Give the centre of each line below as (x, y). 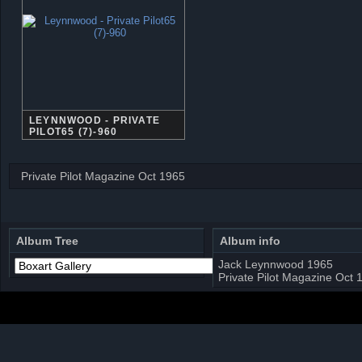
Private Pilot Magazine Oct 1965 (103, 176)
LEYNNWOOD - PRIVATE (95, 120)
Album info (250, 241)
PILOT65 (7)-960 (74, 132)
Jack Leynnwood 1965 (276, 265)
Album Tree (47, 241)
